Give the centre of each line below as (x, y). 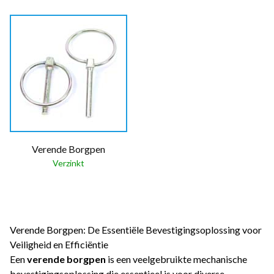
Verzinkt (68, 163)
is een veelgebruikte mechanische (176, 259)
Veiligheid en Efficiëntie (59, 245)
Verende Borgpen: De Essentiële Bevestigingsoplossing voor (136, 230)
